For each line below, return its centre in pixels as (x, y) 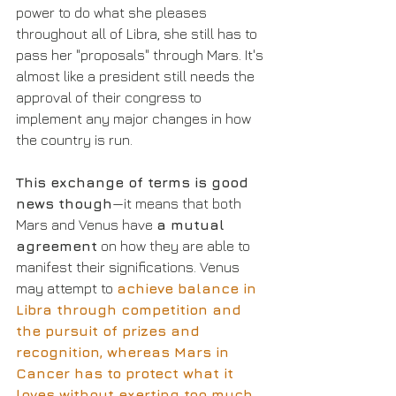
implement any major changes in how (135, 118)
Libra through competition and (131, 309)
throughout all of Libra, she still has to (138, 33)
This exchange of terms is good (134, 182)
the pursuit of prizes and (110, 330)
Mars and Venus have (86, 224)
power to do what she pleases (113, 12)
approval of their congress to (110, 97)
